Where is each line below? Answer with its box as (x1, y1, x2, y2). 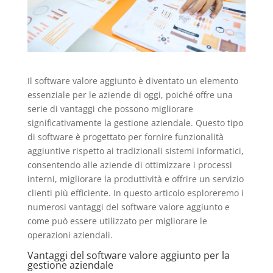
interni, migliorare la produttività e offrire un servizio (27, 173, 244, 185)
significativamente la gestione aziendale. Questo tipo (27, 117, 243, 129)
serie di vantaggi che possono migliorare (27, 103, 193, 115)
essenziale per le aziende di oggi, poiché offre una (27, 89, 233, 101)
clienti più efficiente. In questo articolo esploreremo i (27, 187, 244, 199)
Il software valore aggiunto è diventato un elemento (27, 75, 238, 87)
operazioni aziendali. (27, 229, 113, 241)
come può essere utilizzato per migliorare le (27, 215, 207, 227)
